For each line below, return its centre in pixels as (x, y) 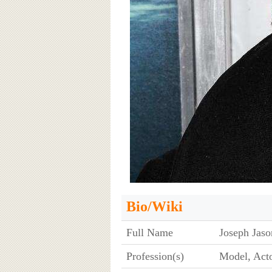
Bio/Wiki (154, 206)
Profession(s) (155, 256)
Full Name (149, 232)
